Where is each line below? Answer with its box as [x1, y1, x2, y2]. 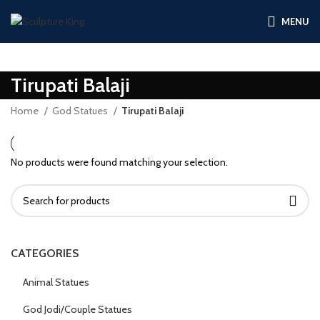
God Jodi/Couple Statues [23, 303, 132, 316]
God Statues [52, 104, 110, 117]
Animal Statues [23, 276, 89, 289]
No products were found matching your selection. [11, 156, 228, 169]
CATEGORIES [11, 246, 79, 260]
